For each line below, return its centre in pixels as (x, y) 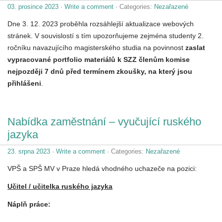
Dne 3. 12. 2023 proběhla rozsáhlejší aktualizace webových (101, 24)
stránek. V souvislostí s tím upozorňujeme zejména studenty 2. (106, 35)
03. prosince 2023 (33, 6)
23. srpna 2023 (29, 151)
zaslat (195, 47)
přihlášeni (24, 83)
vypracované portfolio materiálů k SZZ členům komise (99, 59)
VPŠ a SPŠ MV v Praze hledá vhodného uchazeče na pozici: (102, 168)
